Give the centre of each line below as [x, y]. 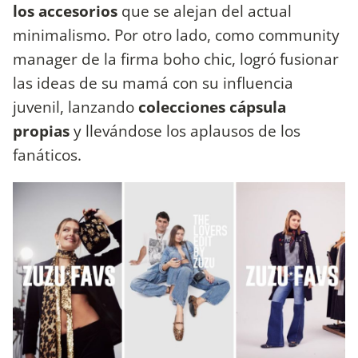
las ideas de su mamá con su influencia [153, 82]
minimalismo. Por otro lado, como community [176, 34]
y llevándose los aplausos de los [187, 130]
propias [43, 130]
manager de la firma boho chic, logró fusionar [176, 58]
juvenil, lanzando [76, 106]
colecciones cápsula [212, 106]
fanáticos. [49, 154]
